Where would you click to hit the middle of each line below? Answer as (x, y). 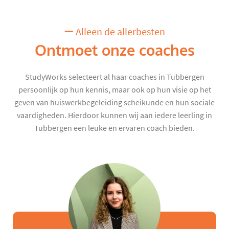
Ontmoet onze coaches (114, 50)
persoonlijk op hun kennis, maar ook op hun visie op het (114, 90)
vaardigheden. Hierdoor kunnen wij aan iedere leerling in (114, 115)
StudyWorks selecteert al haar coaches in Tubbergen (114, 77)
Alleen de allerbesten (119, 32)
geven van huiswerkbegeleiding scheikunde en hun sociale (114, 102)
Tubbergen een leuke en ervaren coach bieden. (114, 128)
